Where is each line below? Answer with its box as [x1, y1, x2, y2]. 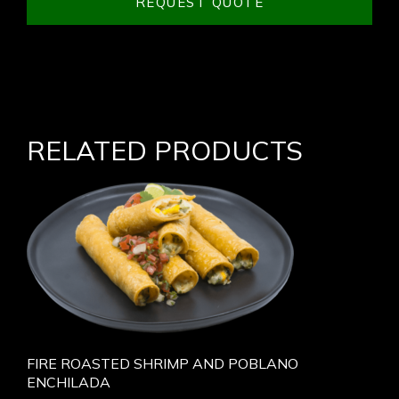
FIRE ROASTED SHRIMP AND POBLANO [27, 354, 298, 372]
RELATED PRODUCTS [27, 134, 303, 167]
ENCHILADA [27, 373, 110, 391]
